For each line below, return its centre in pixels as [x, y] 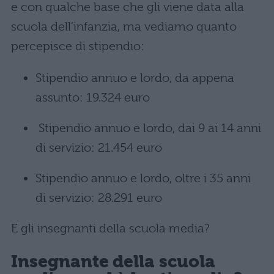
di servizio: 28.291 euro [99, 198]
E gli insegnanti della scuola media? [110, 229]
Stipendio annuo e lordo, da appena [135, 78]
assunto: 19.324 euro [93, 98]
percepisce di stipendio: [78, 46]
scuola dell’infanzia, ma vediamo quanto [124, 27]
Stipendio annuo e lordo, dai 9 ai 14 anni [148, 128]
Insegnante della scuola [113, 261]
